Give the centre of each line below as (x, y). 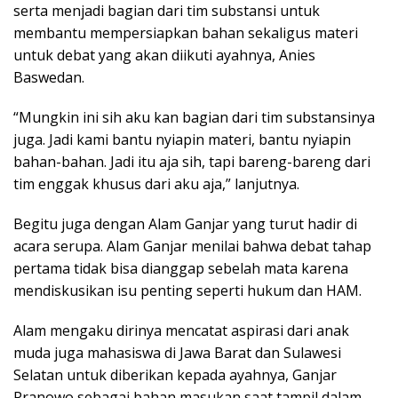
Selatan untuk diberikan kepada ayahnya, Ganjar (175, 374)
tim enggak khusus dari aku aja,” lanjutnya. (156, 183)
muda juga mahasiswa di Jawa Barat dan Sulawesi (177, 352)
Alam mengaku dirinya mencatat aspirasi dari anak (181, 330)
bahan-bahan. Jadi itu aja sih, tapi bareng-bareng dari (192, 161)
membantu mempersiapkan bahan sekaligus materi (186, 32)
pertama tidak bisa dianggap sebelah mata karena (181, 268)
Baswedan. (49, 77)
